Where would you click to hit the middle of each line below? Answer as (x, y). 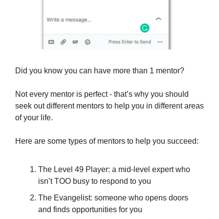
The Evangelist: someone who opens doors (113, 198)
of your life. (34, 118)
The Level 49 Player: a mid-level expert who (114, 170)
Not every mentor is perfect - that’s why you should (102, 94)
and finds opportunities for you (90, 210)
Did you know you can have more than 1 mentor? (100, 71)
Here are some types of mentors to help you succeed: (107, 141)
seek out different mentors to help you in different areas (109, 106)
